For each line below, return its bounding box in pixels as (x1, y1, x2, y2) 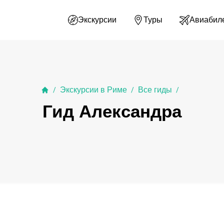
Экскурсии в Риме (60, 85, 127, 94)
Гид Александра (42, 101, 181, 121)
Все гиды (138, 85, 172, 94)
